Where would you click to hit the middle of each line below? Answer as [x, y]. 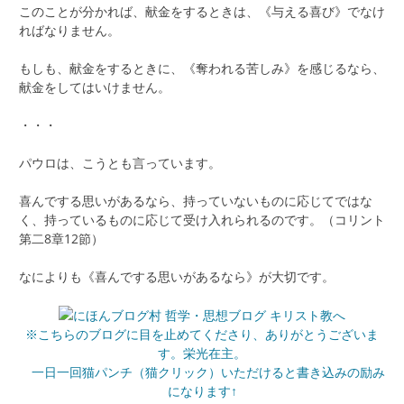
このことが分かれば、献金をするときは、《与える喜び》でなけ [202, 11]
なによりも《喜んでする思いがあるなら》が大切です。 [177, 276]
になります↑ [202, 391]
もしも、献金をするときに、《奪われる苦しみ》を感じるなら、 [202, 68]
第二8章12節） [61, 238]
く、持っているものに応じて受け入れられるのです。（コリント [202, 219]
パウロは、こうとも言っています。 [120, 162]
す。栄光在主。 [202, 353]
